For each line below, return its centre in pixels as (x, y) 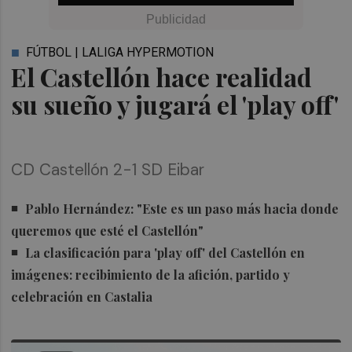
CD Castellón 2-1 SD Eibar (108, 170)
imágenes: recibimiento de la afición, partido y (151, 275)
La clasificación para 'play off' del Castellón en (165, 253)
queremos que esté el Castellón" (108, 231)
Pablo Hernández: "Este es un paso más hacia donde (182, 209)
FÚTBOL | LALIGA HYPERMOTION (120, 52)
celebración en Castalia (82, 297)
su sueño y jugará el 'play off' (175, 104)
